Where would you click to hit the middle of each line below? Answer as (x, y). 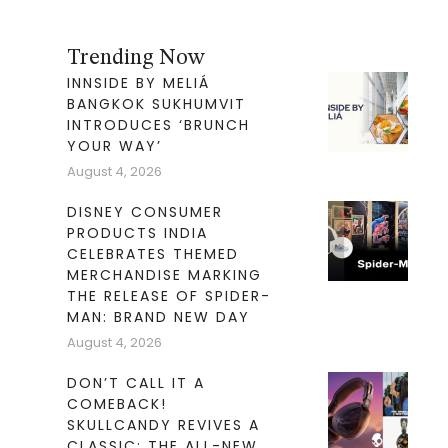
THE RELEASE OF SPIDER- (168, 296)
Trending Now (135, 58)
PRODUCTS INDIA (137, 233)
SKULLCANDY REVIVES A (163, 425)
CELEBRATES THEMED (152, 254)
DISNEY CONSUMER (144, 212)
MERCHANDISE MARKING (164, 275)
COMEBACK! (116, 404)
